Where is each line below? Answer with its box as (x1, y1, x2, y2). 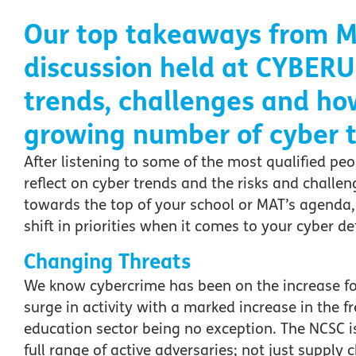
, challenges (105, 86, 254, 118)
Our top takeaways (24, 19, 261, 51)
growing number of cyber (24, 119, 339, 151)
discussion (24, 52, 153, 84)
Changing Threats (24, 250, 196, 275)
